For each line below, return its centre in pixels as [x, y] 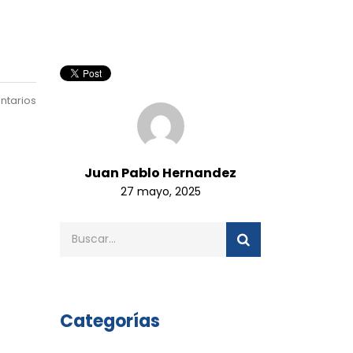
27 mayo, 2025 [160, 191]
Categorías [110, 321]
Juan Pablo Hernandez [160, 173]
